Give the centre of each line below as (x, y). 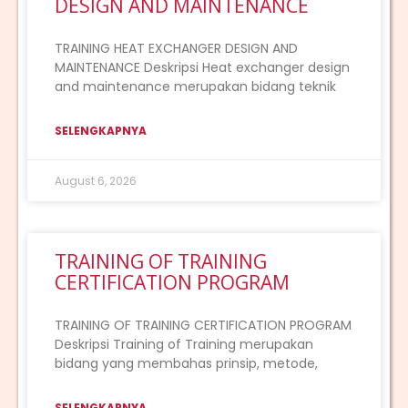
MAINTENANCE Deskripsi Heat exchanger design (202, 68)
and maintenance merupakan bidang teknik (195, 87)
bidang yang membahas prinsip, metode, (186, 364)
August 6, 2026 (96, 181)
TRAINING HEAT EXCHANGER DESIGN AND (176, 49)
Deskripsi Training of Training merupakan (184, 345)
